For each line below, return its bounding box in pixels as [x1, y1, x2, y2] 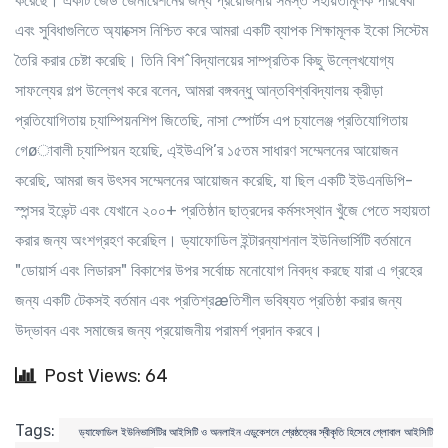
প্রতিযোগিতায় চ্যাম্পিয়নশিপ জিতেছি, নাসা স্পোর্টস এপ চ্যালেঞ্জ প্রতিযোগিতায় [15, 110, 408, 130]
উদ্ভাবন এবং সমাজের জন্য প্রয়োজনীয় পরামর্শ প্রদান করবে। [15, 320, 323, 340]
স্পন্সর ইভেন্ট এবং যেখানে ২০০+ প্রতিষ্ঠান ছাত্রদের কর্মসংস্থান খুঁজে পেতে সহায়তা [15, 200, 430, 220]
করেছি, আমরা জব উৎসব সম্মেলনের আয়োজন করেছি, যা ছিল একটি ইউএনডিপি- [15, 170, 413, 190]
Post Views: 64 [44, 364, 168, 387]
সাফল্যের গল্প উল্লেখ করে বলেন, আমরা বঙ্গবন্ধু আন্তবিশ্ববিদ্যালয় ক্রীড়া [15, 80, 383, 100]
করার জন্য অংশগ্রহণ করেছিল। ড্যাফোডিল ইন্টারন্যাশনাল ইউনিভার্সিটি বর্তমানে [15, 230, 411, 250]
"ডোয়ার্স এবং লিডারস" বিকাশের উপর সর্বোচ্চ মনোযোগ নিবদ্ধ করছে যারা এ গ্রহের [15, 260, 422, 280]
